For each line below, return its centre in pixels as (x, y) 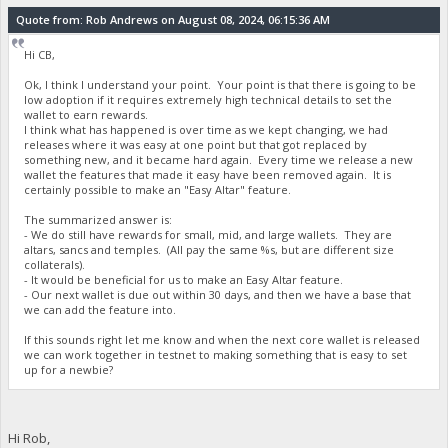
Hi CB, (40, 54)
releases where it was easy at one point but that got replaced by (196, 144)
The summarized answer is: (98, 219)
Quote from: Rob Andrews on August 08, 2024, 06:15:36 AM (172, 19)
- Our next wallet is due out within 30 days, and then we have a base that (218, 294)
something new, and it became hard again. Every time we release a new (219, 159)
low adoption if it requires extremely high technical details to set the (208, 99)
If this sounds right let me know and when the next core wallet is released (222, 339)
